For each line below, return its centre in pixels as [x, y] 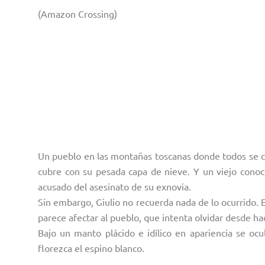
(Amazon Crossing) [77, 14]
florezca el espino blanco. [91, 248]
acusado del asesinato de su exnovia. [114, 186]
